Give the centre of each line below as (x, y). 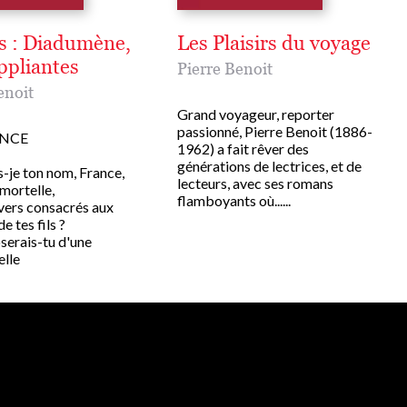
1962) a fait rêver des (243, 149)
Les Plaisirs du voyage (274, 44)
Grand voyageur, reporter (256, 114)
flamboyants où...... (234, 201)
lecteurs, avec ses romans (255, 184)
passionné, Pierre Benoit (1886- (275, 132)
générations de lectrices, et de (269, 166)
